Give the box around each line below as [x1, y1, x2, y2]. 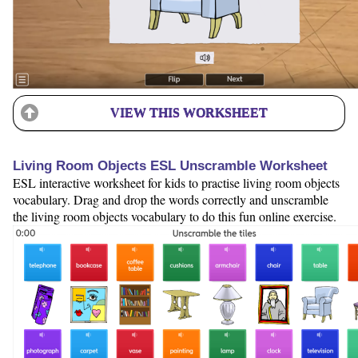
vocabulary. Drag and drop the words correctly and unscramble [13, 190, 328, 208]
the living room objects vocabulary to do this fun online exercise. [13, 207, 336, 225]
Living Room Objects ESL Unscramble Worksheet [13, 157, 328, 173]
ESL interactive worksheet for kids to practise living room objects [13, 173, 340, 191]
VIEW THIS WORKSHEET [109, 105, 268, 120]
